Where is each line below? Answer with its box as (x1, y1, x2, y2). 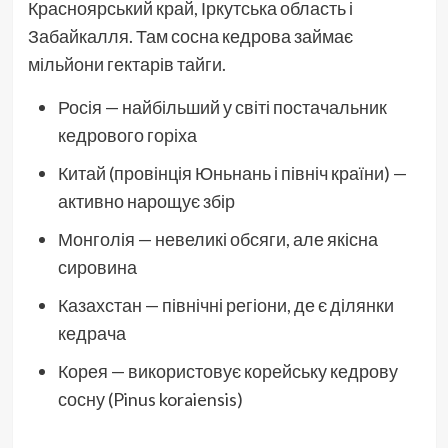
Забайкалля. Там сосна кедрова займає (27, 24, 353, 47)
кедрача (57, 321, 126, 344)
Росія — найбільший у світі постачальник (57, 95, 387, 118)
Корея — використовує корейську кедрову (57, 359, 398, 382)
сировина (57, 255, 137, 278)
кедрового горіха (57, 123, 197, 146)
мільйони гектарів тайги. (27, 52, 226, 75)
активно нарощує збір (57, 189, 235, 212)
